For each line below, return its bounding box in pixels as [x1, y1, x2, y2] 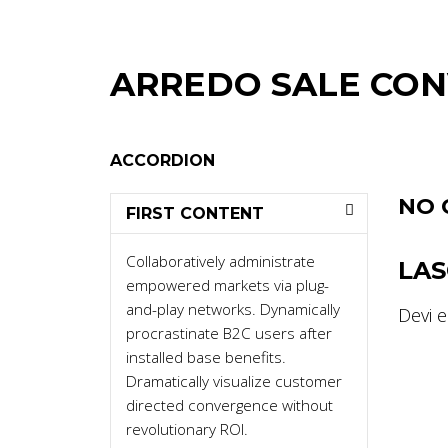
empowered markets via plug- [125, 275, 329, 296]
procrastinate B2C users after [125, 323, 332, 344]
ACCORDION [109, 151, 215, 170]
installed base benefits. [125, 347, 286, 368]
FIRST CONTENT [125, 203, 264, 223]
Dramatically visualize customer [125, 371, 342, 392]
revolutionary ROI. [125, 419, 248, 440]
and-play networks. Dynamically [125, 299, 340, 320]
